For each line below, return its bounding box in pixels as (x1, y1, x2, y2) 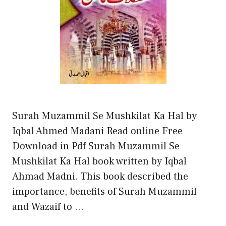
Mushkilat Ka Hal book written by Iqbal (12, 154, 187, 168)
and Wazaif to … (12, 200, 84, 213)
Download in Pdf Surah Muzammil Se (12, 139, 180, 153)
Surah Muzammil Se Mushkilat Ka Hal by (12, 109, 197, 123)
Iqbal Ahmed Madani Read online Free (12, 124, 183, 138)
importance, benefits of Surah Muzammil (12, 185, 197, 198)
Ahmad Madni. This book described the (12, 169, 188, 183)
